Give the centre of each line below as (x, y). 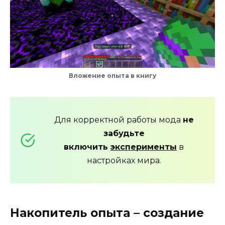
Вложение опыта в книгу (113, 76)
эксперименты (144, 147)
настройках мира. (124, 161)
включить (87, 147)
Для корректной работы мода (118, 120)
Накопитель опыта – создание (107, 213)
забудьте (124, 134)
